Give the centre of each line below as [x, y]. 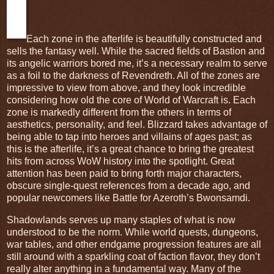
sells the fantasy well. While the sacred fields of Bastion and [136, 51]
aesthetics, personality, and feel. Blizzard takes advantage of [137, 125]
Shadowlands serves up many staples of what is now [121, 220]
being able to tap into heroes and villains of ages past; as [129, 137]
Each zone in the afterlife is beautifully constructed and [144, 39]
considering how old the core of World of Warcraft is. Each [131, 100]
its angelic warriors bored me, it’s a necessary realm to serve [137, 64]
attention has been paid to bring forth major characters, [124, 174]
